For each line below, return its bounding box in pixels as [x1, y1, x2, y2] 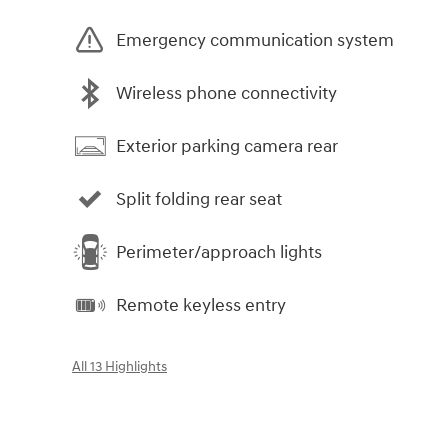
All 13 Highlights [72, 359, 167, 376]
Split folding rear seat [116, 187, 282, 211]
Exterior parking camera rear [116, 134, 338, 158]
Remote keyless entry [116, 293, 286, 317]
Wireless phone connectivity [116, 81, 337, 105]
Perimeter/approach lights [116, 240, 322, 264]
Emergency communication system [116, 28, 394, 52]
